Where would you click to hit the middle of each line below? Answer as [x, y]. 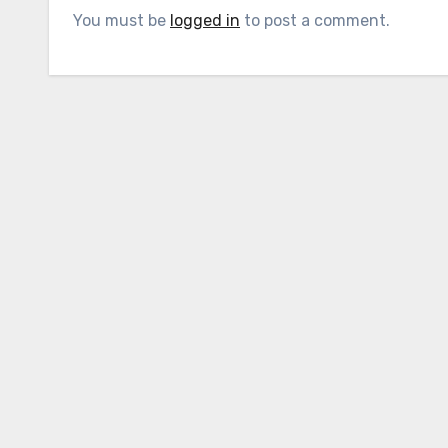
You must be [121, 20]
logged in [205, 20]
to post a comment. [315, 20]
